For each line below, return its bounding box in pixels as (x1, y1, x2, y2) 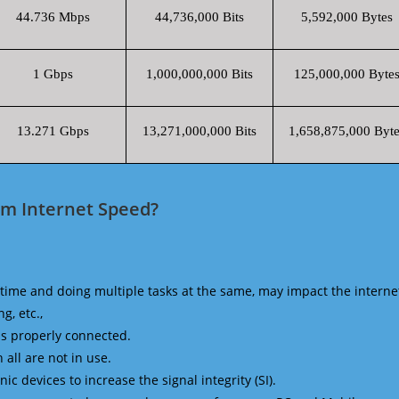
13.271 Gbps (16, 124, 89, 138)
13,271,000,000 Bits (142, 124, 256, 138)
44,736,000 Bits (155, 10, 244, 24)
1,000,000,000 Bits (146, 67, 253, 81)
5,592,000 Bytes (300, 10, 393, 24)
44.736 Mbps (15, 10, 90, 24)
